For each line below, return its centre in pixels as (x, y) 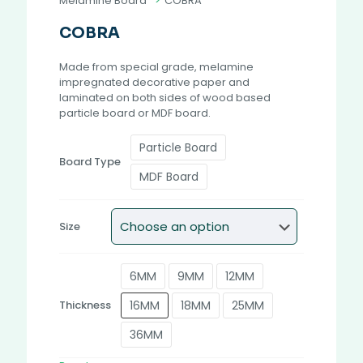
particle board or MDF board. (135, 113)
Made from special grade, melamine (156, 66)
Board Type (90, 162)
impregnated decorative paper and (154, 82)
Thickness (85, 305)
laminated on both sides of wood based (165, 97)
